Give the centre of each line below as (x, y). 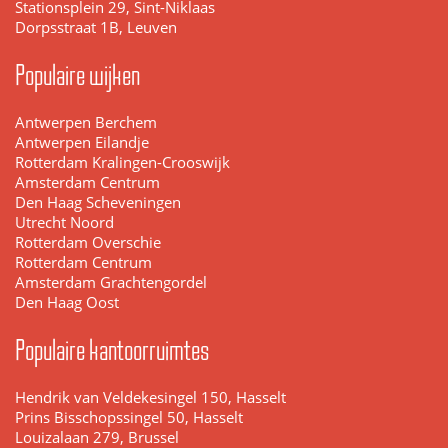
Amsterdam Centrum (87, 182)
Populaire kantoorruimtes (112, 349)
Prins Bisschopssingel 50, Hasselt (129, 417)
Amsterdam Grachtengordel (111, 282)
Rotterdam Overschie (88, 242)
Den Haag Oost (67, 302)
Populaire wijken (77, 74)
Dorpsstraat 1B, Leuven (96, 27)
